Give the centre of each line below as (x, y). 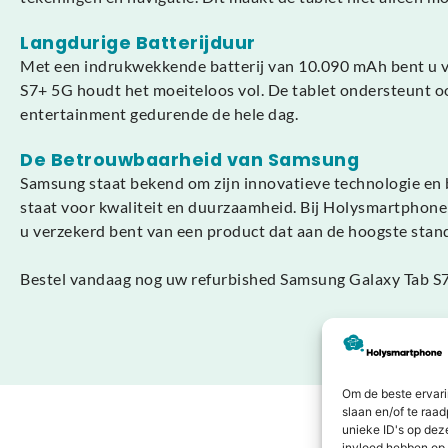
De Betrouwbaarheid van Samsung (189, 160)
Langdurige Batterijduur (138, 43)
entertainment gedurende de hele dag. (159, 114)
